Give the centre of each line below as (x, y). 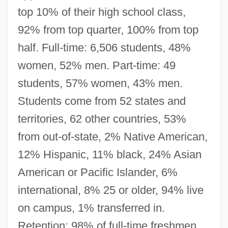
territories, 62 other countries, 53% (102, 119)
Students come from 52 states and (102, 101)
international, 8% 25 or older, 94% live (110, 190)
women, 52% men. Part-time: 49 (96, 65)
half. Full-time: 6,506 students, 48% (104, 47)
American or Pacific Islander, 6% (97, 172)
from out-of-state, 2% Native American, (112, 136)
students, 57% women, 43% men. (100, 83)
